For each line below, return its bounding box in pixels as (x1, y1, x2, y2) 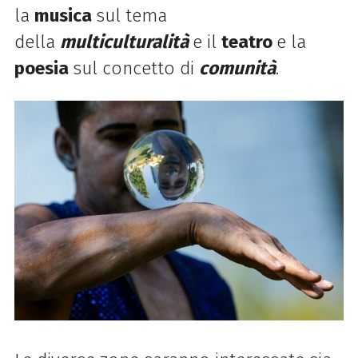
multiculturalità (59, 31, 189, 54)
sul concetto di (72, 58, 199, 80)
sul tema (95, 5, 167, 27)
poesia (14, 58, 73, 80)
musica (34, 5, 96, 27)
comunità (198, 58, 276, 80)
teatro (221, 31, 276, 54)
